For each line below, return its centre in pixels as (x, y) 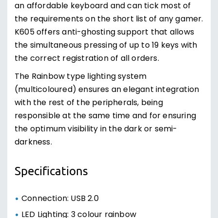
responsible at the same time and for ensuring (106, 116)
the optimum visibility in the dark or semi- (96, 129)
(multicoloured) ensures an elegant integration (107, 90)
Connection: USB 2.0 (60, 199)
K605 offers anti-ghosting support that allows (105, 33)
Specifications (51, 171)
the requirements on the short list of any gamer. (109, 19)
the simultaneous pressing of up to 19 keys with (106, 46)
